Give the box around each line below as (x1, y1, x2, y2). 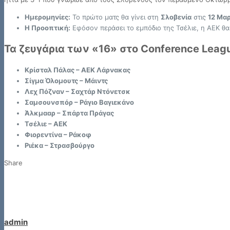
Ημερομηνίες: (25, 13, 70, 22)
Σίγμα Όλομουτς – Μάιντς (25, 76, 108, 85)
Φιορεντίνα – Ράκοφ (25, 130, 91, 139)
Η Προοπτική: (25, 24, 70, 32)
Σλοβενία (161, 13, 191, 22)
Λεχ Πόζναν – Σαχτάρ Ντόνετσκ (25, 87, 130, 96)
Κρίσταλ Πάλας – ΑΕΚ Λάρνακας (25, 66, 130, 74)
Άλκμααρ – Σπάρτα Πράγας (25, 109, 114, 118)
